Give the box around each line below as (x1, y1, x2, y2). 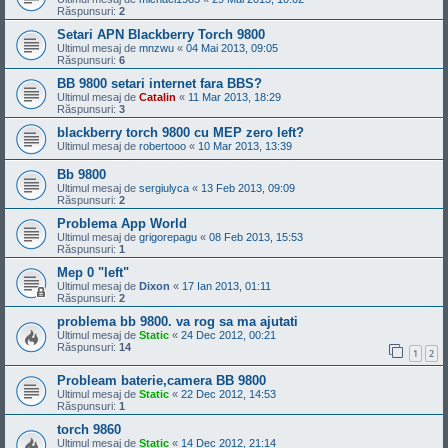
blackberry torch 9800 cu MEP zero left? (57, 125, 304, 141)
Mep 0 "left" (57, 265, 129, 281)
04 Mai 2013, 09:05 (186, 42, 278, 55)
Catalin (139, 91, 176, 104)
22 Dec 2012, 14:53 (181, 387, 276, 400)
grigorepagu (139, 231, 197, 244)
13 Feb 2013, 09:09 (201, 182, 295, 195)
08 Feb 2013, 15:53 (209, 231, 303, 244)
